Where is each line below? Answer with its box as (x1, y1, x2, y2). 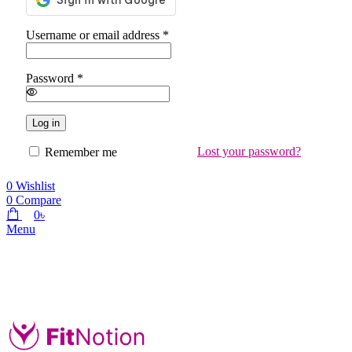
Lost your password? (197, 145, 301, 158)
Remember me (45, 145, 117, 159)
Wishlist (16, 179, 55, 192)
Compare (16, 193, 61, 207)
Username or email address (26, 28, 163, 42)
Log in (32, 117, 60, 129)
